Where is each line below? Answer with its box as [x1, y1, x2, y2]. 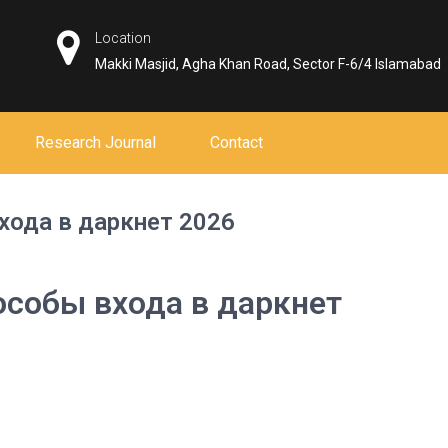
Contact [210, 133, 263, 152]
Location [95, 30, 152, 46]
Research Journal [35, 133, 156, 152]
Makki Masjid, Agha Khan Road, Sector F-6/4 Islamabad [95, 56, 442, 72]
